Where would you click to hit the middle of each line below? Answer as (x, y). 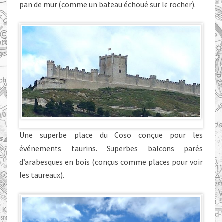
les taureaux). (42, 175)
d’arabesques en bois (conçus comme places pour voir (111, 162)
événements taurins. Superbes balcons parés (111, 148)
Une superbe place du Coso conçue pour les (111, 135)
